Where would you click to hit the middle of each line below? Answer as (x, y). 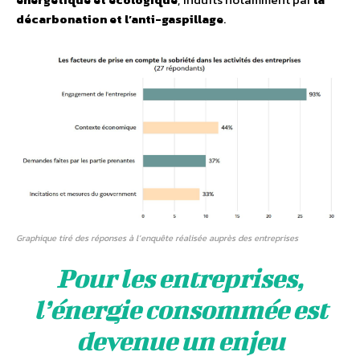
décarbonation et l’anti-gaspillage (120, 19)
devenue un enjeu (180, 341)
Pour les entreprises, (180, 278)
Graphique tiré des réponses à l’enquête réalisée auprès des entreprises (157, 238)
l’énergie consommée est (180, 309)
